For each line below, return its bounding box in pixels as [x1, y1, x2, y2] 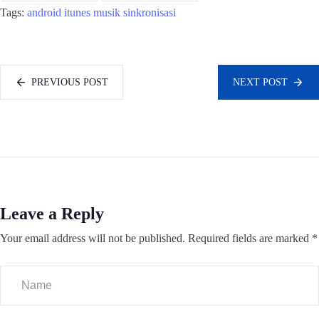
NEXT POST [233, 76, 288, 88]
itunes [64, 6, 90, 19]
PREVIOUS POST [31, 76, 108, 88]
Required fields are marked [188, 231, 312, 244]
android [27, 6, 61, 19]
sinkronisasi [123, 6, 176, 19]
